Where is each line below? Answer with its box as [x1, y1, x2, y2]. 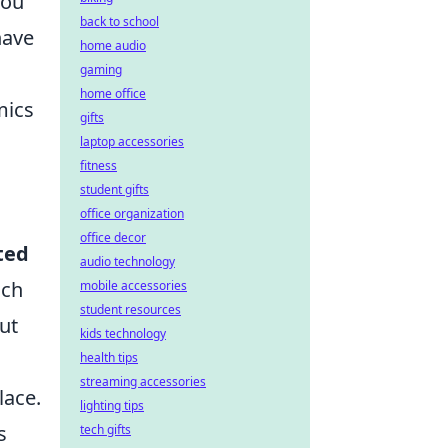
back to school [80, 13, 159, 30]
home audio [80, 37, 146, 54]
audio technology [80, 253, 175, 270]
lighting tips [80, 397, 144, 414]
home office [80, 85, 146, 102]
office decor [80, 229, 146, 246]
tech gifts [80, 421, 131, 438]
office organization [80, 205, 184, 222]
